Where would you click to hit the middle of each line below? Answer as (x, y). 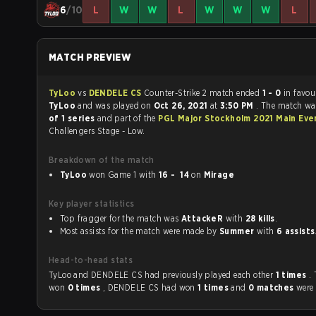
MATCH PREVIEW (90, 57)
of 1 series (73, 119)
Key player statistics (92, 204)
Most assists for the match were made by (140, 231)
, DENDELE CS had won (150, 288)
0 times (85, 288)
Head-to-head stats (91, 260)
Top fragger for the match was (121, 219)
